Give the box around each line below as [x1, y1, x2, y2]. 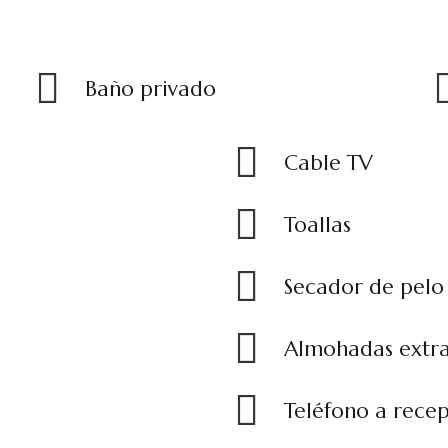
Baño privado [84, 76, 216, 102]
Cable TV [284, 150, 373, 176]
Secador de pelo [284, 274, 444, 300]
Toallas [284, 212, 351, 238]
